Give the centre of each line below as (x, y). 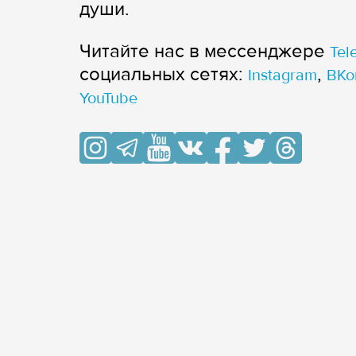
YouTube (108, 99)
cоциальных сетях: (164, 74)
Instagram (282, 75)
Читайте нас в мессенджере (205, 51)
